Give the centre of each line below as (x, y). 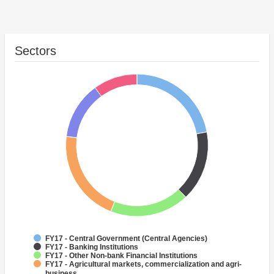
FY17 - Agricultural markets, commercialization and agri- (143, 265)
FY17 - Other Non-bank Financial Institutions (121, 256)
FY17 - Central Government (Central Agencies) (126, 239)
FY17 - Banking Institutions (92, 247)
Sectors (35, 51)
